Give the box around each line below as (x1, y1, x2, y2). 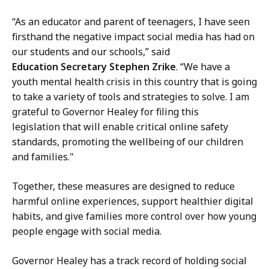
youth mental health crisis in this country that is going (12, 75, 257, 89)
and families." (12, 150, 76, 164)
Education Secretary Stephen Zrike (12, 60, 176, 74)
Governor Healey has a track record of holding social (12, 254, 247, 268)
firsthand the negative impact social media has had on (12, 30, 255, 44)
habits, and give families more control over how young (12, 210, 256, 223)
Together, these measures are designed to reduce (12, 180, 235, 193)
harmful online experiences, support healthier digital (12, 195, 253, 208)
